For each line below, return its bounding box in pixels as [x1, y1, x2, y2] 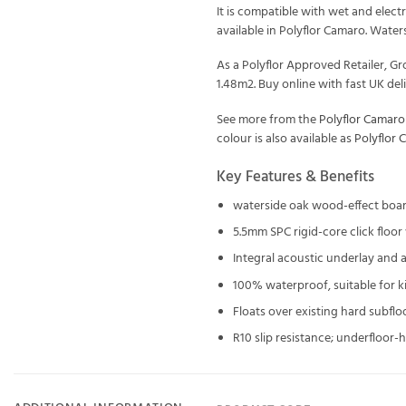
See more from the [217, 110, 319, 130]
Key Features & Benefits [217, 164, 374, 189]
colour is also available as [217, 129, 354, 149]
